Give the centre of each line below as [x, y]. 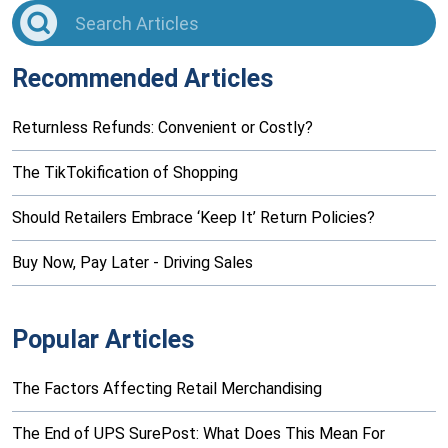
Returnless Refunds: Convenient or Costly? [162, 128]
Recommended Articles [142, 79]
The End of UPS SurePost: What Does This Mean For [198, 434]
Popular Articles [103, 340]
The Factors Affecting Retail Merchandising [167, 389]
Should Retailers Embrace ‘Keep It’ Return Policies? [193, 218]
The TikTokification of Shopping [125, 173]
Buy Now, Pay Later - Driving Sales [132, 263]
